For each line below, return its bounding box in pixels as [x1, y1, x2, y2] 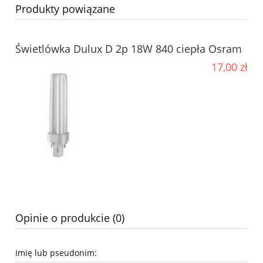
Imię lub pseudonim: [15, 247, 97, 259]
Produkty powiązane [15, 2, 115, 16]
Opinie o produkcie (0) [15, 211, 124, 225]
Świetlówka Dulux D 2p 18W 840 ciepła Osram [15, 42, 242, 56]
